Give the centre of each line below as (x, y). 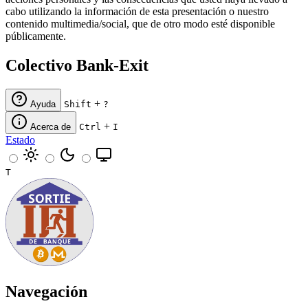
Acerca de (51, 127)
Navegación (46, 292)
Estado (20, 140)
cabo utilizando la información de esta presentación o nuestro (137, 12)
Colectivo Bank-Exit (77, 66)
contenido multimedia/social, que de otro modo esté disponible (140, 24)
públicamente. (36, 36)
